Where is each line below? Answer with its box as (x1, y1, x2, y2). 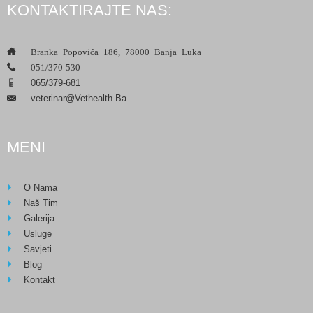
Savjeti (24, 244, 52, 254)
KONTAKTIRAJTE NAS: (7, 1, 172, 19)
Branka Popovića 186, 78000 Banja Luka (31, 47, 201, 56)
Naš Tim (24, 198, 58, 208)
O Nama (24, 182, 57, 193)
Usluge (24, 228, 52, 239)
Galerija (24, 213, 54, 224)
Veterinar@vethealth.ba (31, 93, 126, 103)
